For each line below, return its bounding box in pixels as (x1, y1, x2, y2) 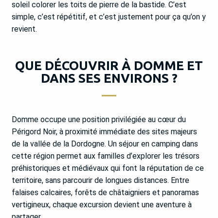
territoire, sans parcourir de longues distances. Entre (12, 176, 189, 185)
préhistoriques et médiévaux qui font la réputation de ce (12, 163, 204, 173)
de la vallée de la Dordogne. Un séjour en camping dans (12, 139, 198, 149)
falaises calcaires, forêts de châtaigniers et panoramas (12, 188, 199, 198)
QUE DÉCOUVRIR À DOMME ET (15, 58, 203, 73)
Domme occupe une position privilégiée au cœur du (12, 115, 186, 125)
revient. (12, 24, 37, 34)
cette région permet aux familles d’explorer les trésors (12, 151, 200, 161)
